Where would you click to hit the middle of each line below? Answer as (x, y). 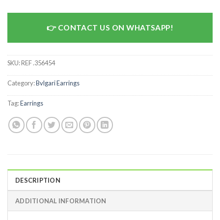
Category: (22, 83)
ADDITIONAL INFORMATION (61, 201)
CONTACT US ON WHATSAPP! (116, 27)
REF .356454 (38, 63)
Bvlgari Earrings (58, 83)
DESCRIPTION (38, 180)
